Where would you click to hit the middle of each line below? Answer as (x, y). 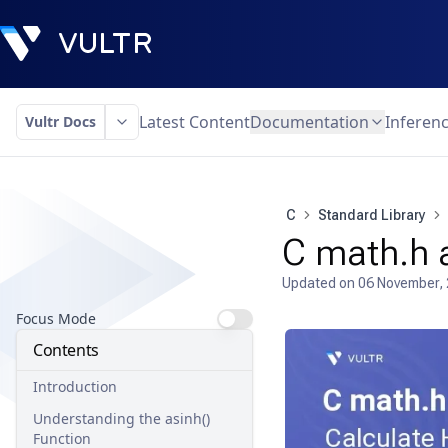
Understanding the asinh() (121, 418)
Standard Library (371, 215)
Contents (66, 350)
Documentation (309, 122)
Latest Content (194, 122)
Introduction (75, 386)
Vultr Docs (60, 121)
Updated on (319, 283)
